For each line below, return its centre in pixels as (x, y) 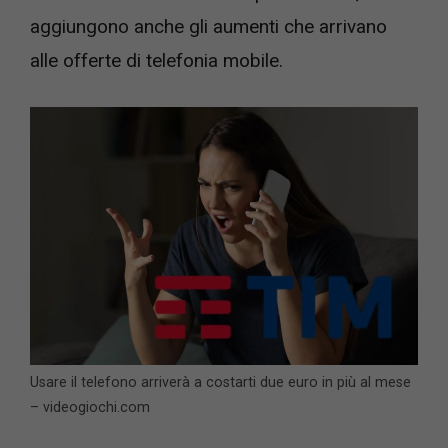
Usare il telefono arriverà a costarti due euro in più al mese (220, 382)
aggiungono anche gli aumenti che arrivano (208, 27)
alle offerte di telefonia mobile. (156, 61)
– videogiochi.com (90, 407)
